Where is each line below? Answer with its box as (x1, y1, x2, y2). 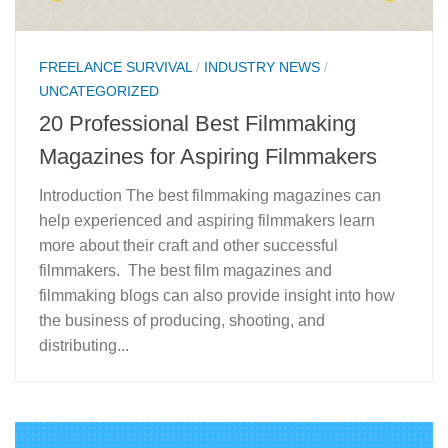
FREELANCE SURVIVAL (39, 59, 192, 76)
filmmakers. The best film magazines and (39, 262, 332, 280)
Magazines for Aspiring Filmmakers (39, 144, 377, 170)
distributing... (39, 337, 129, 355)
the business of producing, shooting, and (39, 312, 325, 330)
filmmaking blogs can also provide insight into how (39, 287, 395, 305)
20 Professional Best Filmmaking (39, 111, 356, 137)
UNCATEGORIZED (39, 83, 159, 100)
